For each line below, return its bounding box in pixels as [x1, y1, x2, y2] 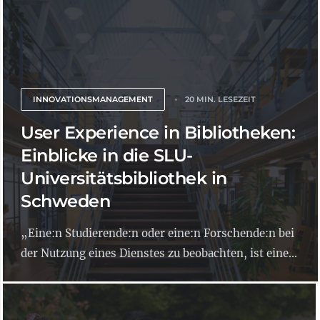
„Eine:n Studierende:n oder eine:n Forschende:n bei [21, 226, 294, 240]
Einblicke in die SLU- [21, 145, 193, 166]
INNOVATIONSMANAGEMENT [33, 94, 153, 104]
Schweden [21, 191, 110, 211]
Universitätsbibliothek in [21, 168, 227, 189]
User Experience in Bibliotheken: [21, 122, 295, 143]
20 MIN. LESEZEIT [185, 94, 256, 104]
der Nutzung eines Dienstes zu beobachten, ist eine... [21, 246, 297, 260]
